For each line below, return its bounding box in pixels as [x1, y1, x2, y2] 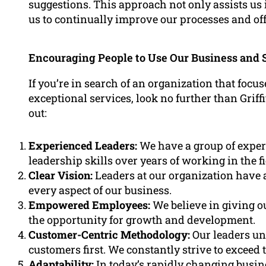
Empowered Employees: [28, 198, 150, 213]
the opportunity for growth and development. [28, 213, 255, 227]
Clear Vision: [28, 168, 93, 183]
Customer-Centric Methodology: [28, 227, 190, 242]
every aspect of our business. [28, 183, 172, 198]
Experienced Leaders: [28, 138, 137, 153]
